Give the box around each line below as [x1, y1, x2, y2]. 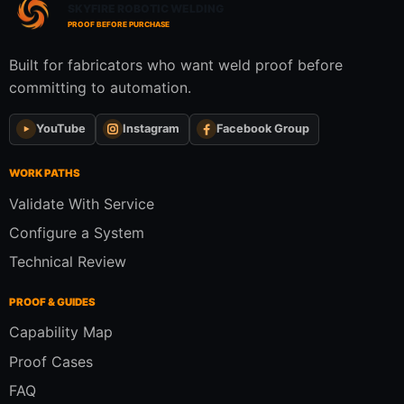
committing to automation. [9, 78, 191, 96]
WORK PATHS [9, 167, 80, 179]
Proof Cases [9, 352, 93, 371]
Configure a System [9, 223, 144, 242]
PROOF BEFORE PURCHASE [68, 19, 170, 29]
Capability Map [9, 323, 113, 342]
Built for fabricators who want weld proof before [9, 55, 343, 74]
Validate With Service [9, 194, 154, 213]
